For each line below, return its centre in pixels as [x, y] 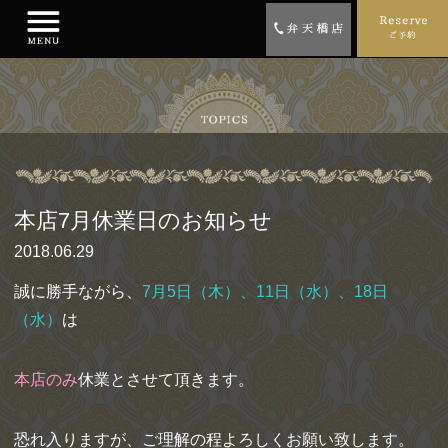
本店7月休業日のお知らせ [143, 220]
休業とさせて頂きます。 [166, 379]
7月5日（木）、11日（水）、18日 [265, 291]
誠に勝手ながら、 [78, 291]
